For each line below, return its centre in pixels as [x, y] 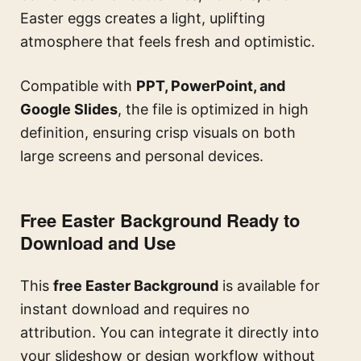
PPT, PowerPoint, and [211, 85]
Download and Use [98, 242]
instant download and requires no [135, 309]
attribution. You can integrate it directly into [170, 332]
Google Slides [69, 109]
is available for [269, 285]
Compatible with [78, 85]
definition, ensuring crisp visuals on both [158, 132]
